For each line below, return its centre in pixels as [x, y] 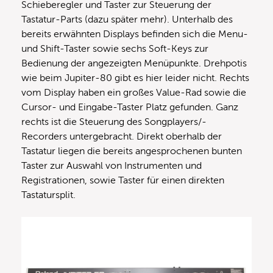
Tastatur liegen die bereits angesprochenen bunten [132, 151]
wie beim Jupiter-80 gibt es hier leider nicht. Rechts [135, 78]
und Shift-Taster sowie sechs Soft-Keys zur [115, 49]
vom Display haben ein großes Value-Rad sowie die [134, 93]
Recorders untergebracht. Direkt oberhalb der [122, 137]
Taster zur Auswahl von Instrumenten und [112, 166]
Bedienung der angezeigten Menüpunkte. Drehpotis [134, 64]
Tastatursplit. [50, 195]
